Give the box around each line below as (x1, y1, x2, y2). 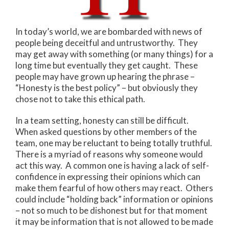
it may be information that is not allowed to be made (15, 216, 213, 227)
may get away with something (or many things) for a (15, 48, 213, 59)
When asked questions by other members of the (15, 126, 197, 137)
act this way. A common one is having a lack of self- (15, 159, 209, 171)
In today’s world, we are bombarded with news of (15, 26, 202, 37)
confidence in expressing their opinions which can (15, 171, 200, 182)
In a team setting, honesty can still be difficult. (15, 114, 190, 126)
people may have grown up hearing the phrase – (15, 71, 195, 82)
